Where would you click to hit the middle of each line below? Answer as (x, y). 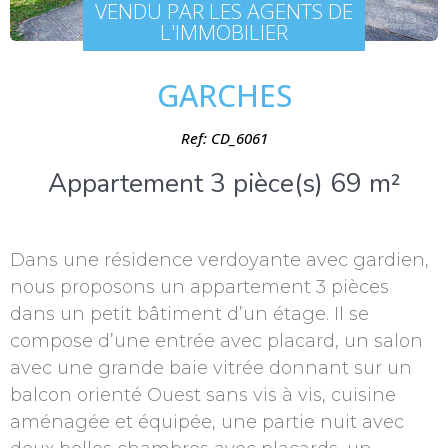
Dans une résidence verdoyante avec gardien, (219, 260)
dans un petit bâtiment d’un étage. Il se (189, 314)
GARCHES (224, 96)
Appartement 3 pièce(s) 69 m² (224, 184)
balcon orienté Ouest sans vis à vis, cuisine (203, 395)
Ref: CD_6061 (224, 138)
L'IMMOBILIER (224, 31)
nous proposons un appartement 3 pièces (199, 287)
